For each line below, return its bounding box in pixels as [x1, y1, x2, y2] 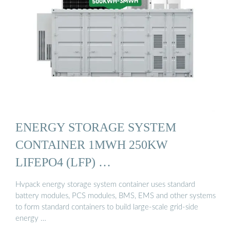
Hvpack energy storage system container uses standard [15, 180, 195, 188]
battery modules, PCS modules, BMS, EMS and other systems [15, 191, 216, 200]
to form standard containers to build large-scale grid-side [15, 203, 198, 211]
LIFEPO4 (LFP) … [15, 155, 111, 169]
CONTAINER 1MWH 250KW [15, 138, 168, 152]
